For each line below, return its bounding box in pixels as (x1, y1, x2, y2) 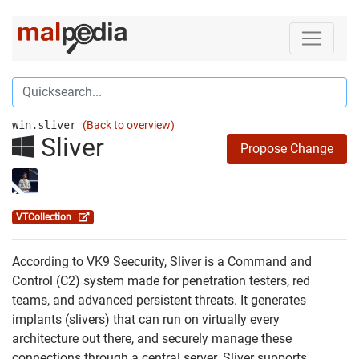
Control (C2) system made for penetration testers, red (12, 272, 310, 288)
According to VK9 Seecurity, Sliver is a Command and (12, 253, 312, 269)
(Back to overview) (83, 118, 175, 132)
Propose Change (240, 140, 333, 156)
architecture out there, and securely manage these (12, 330, 292, 346)
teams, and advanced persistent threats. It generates (12, 292, 306, 308)
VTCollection (15, 211, 79, 223)
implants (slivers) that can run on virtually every (12, 311, 280, 327)
